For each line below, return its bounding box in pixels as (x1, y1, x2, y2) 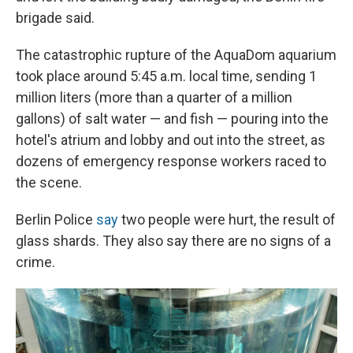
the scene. (16, 174, 82, 191)
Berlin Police (16, 211, 96, 229)
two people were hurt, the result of (118, 211, 336, 229)
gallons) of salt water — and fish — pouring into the (16, 110, 329, 128)
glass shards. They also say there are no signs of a (16, 232, 331, 250)
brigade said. (16, 9, 95, 27)
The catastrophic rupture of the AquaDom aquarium (16, 46, 336, 64)
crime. (16, 254, 55, 271)
